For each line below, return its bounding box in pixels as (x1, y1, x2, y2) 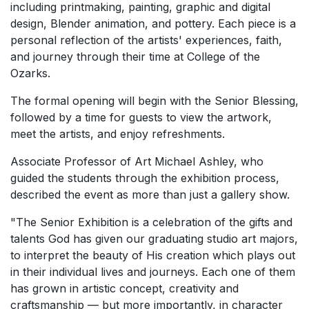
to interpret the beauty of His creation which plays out (10, 248, 295, 262)
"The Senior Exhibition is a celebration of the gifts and (10, 215, 292, 229)
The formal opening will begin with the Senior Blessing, (10, 94, 299, 108)
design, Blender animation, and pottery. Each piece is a (10, 17, 296, 30)
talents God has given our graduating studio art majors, (10, 232, 298, 246)
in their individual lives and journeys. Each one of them (10, 265, 295, 279)
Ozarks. (10, 66, 50, 80)
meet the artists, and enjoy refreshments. (10, 127, 225, 141)
